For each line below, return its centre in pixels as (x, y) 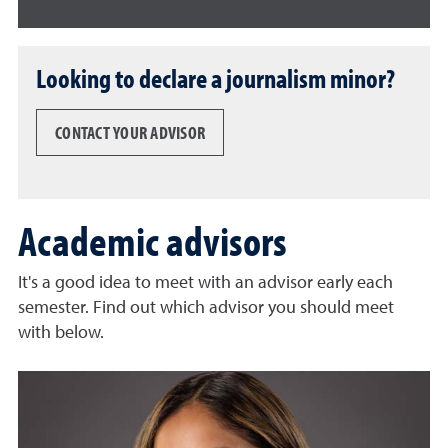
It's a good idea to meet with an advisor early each (205, 283)
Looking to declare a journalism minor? (215, 78)
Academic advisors (152, 240)
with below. (61, 333)
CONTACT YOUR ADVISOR (130, 132)
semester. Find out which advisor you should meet (206, 308)
